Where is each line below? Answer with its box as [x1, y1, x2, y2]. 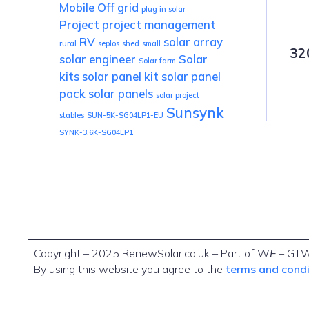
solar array [163, 34, 223, 50]
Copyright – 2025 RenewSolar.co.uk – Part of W [34, 246, 270, 261]
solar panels [88, 86, 153, 101]
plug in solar [141, 4, 186, 14]
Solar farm [139, 56, 176, 66]
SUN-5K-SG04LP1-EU [87, 110, 163, 121]
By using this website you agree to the [34, 262, 226, 277]
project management [102, 17, 216, 32]
